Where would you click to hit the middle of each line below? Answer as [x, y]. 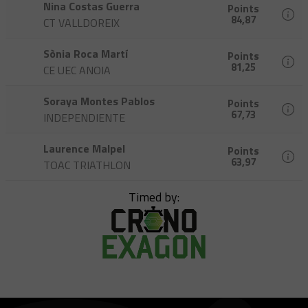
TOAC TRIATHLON [87, 165]
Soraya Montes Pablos [99, 101]
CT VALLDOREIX [81, 23]
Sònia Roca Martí [86, 54]
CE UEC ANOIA [77, 70]
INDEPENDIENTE [84, 118]
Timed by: [154, 197]
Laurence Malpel [84, 149]
